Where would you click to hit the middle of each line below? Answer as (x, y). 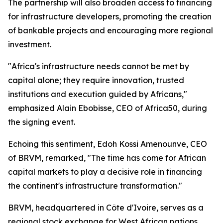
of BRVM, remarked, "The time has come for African (107, 158)
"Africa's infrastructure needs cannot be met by (99, 66)
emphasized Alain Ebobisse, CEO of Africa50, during (108, 108)
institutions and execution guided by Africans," (98, 94)
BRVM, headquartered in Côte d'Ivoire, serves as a (106, 208)
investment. (30, 44)
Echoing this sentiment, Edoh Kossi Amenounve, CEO (108, 144)
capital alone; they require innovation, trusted (96, 80)
